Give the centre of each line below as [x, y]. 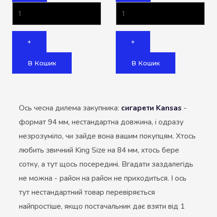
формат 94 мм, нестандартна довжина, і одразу [101, 122]
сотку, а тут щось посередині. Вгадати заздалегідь [106, 164]
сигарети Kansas [151, 108]
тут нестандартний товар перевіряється [87, 192]
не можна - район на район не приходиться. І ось [103, 178]
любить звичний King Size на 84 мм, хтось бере [99, 150]
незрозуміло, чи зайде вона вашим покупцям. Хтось [107, 136]
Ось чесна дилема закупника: [70, 108]
